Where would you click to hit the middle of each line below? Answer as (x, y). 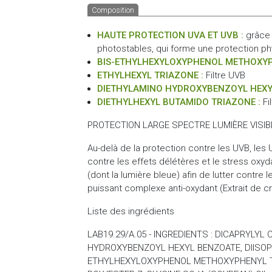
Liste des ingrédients (131, 211)
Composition (113, 10)
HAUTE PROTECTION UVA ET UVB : (170, 35)
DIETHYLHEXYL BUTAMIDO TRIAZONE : (179, 102)
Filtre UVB (224, 75)
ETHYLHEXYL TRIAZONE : (150, 75)
